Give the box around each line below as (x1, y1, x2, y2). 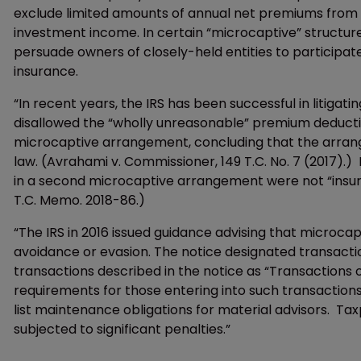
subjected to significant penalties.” (14, 320, 230, 338)
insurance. (14, 62, 78, 81)
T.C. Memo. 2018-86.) (14, 191, 145, 210)
